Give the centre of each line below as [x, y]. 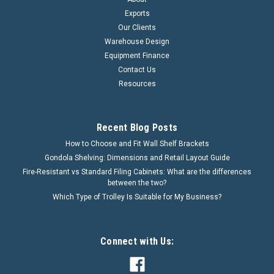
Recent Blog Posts [137, 127]
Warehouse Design [137, 41]
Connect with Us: [137, 241]
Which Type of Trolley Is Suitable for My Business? [137, 197]
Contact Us [137, 69]
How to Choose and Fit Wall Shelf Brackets [137, 143]
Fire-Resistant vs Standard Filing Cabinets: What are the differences [137, 172]
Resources [137, 83]
